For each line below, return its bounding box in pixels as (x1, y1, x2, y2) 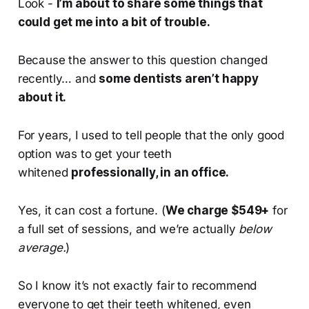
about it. (17, 90, 67, 105)
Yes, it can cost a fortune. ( (17, 203, 166, 218)
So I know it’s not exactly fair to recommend (17, 279, 257, 293)
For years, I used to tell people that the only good (17, 128, 285, 143)
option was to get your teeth (17, 147, 172, 161)
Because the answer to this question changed (17, 53, 268, 68)
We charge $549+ (165, 203, 270, 218)
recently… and (17, 72, 99, 86)
